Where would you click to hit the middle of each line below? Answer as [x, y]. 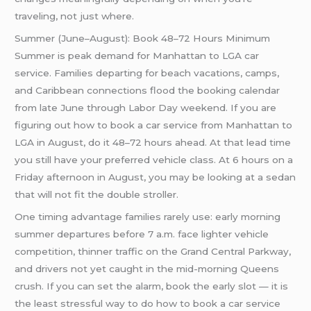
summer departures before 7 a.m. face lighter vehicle [142, 234]
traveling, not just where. [75, 16]
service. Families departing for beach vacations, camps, [147, 73]
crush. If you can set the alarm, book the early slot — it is [152, 286]
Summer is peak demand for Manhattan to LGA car [137, 55]
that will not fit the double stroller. [97, 194]
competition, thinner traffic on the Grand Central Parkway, [153, 251]
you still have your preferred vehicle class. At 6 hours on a [154, 159]
